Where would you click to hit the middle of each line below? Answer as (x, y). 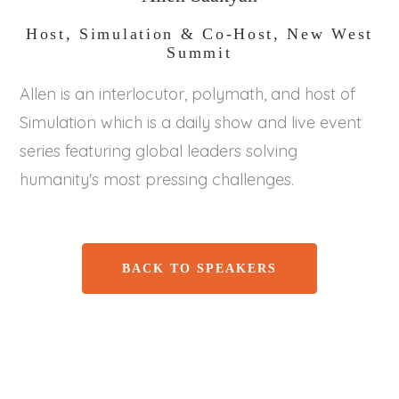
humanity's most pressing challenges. (157, 179)
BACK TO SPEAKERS (199, 268)
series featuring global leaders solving (159, 151)
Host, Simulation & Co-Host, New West (199, 34)
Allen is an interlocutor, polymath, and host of (188, 94)
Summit (199, 53)
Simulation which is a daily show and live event (191, 122)
